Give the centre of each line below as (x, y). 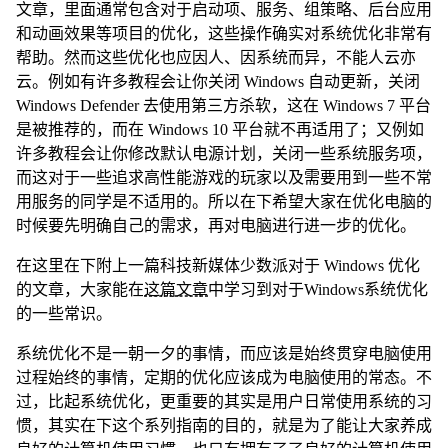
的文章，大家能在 (80, 289)
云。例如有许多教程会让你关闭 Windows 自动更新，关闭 (218, 81)
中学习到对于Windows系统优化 (318, 289)
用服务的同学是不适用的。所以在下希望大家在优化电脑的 (224, 201)
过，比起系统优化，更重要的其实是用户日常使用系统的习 (224, 401)
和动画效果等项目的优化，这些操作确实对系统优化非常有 (224, 33)
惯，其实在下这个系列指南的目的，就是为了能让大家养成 (224, 425)
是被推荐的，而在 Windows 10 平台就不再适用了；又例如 (220, 129)
